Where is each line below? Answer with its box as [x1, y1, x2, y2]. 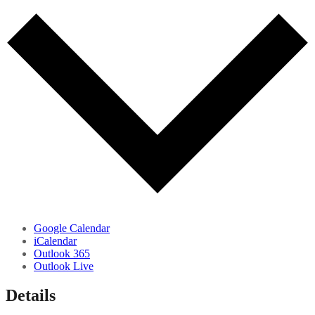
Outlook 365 [34, 247, 90, 259]
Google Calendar [34, 221, 110, 234]
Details [6, 286, 56, 305]
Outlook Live [34, 259, 94, 272]
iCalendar [34, 234, 77, 247]
